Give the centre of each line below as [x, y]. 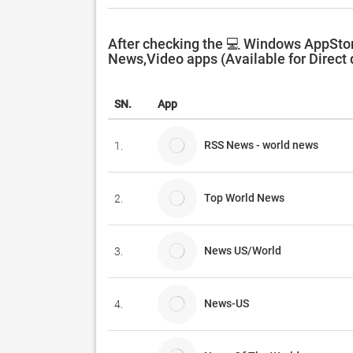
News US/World [243, 250]
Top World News [244, 197]
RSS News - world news [265, 145]
